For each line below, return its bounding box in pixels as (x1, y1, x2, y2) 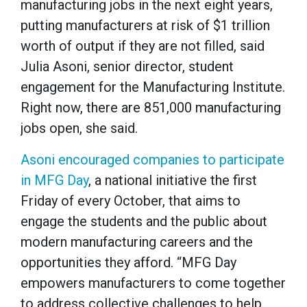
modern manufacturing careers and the (21, 233, 253, 250)
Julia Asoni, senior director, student (21, 58, 234, 75)
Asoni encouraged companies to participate (21, 151, 284, 168)
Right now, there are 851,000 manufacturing (21, 99, 281, 116)
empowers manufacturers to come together (21, 274, 286, 291)
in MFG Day (21, 171, 88, 188)
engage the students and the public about (21, 212, 267, 230)
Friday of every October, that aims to (21, 192, 241, 209)
